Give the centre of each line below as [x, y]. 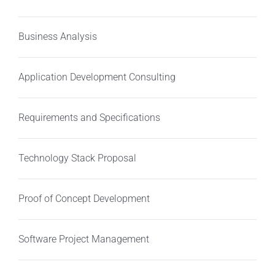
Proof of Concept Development [84, 199]
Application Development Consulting [97, 77]
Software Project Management [83, 239]
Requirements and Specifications [89, 118]
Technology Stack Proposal [77, 158]
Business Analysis [57, 37]
